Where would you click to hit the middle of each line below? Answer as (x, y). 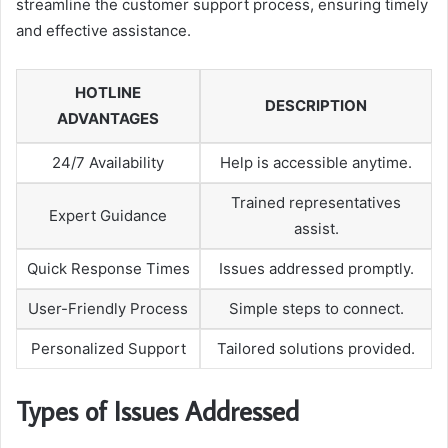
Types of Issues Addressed (157, 410)
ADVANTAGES (108, 119)
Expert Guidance (108, 216)
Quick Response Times (108, 269)
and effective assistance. (103, 31)
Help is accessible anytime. (316, 163)
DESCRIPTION (316, 106)
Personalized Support (108, 349)
